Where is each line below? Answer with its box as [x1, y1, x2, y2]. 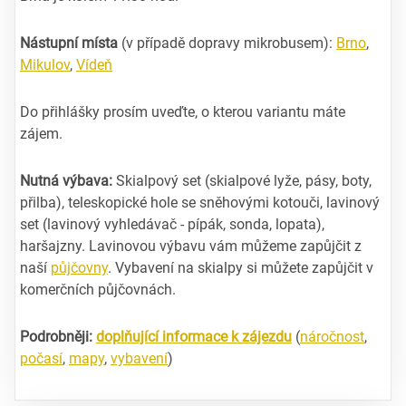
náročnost [300, 327, 364, 345]
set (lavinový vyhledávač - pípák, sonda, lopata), [20, 215, 324, 233]
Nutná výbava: [20, 171, 112, 189]
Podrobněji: [20, 327, 92, 345]
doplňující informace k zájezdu [96, 327, 292, 345]
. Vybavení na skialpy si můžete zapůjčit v [108, 258, 373, 276]
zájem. [20, 124, 63, 142]
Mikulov [20, 55, 70, 73]
